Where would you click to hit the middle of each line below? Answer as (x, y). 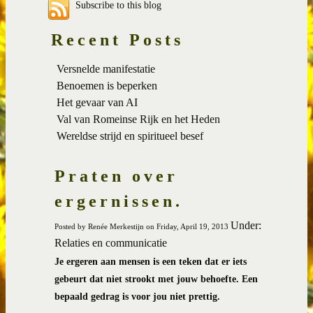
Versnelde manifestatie (106, 68)
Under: (246, 225)
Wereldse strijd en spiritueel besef (130, 136)
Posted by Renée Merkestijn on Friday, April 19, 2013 (143, 226)
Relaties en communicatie (111, 242)
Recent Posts (117, 39)
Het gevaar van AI (97, 102)
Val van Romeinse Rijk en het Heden (138, 119)
